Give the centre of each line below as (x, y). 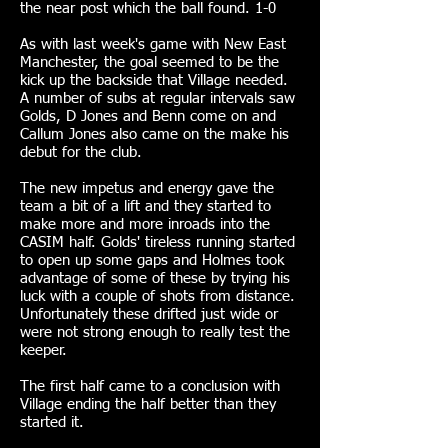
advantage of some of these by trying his (155, 278)
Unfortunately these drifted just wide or (149, 314)
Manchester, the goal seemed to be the (149, 62)
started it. (52, 422)
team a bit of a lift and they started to (145, 206)
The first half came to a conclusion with (150, 386)
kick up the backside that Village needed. (154, 80)
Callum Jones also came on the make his (154, 134)
